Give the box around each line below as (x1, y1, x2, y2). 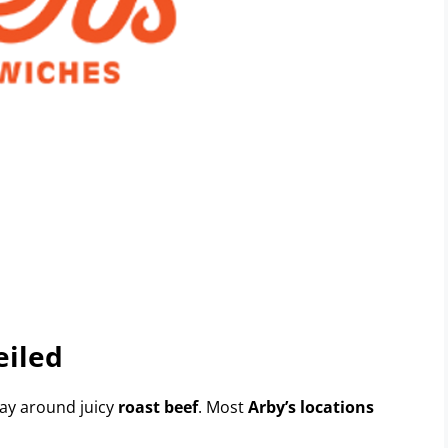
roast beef (118, 395, 198, 418)
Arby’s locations (248, 395, 374, 418)
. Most (198, 395, 248, 418)
